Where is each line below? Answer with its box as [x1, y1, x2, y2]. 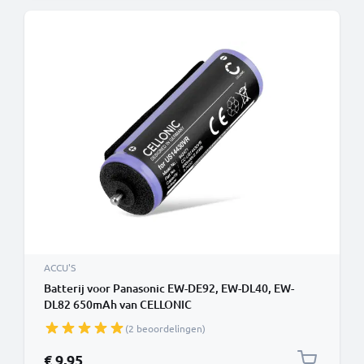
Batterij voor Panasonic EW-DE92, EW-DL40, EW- [44, 280, 294, 296]
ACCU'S [44, 261, 76, 274]
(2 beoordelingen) [125, 322, 206, 335]
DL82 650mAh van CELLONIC [44, 297, 192, 312]
